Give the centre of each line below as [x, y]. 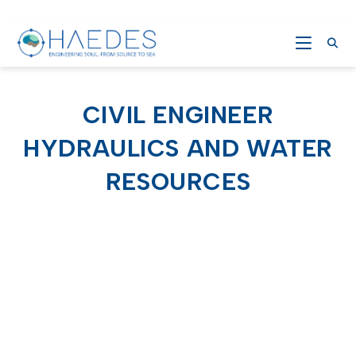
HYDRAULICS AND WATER [178, 148]
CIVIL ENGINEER [178, 115]
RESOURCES [178, 182]
